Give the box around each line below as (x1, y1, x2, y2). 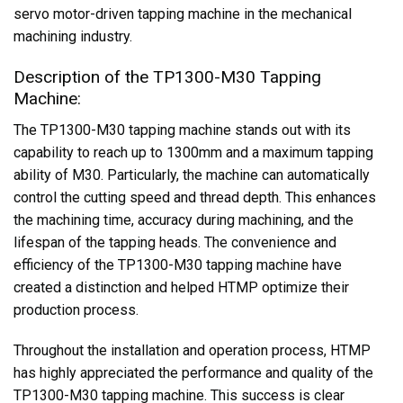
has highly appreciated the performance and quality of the (13, 364, 373, 382)
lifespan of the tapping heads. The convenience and (13, 233, 336, 251)
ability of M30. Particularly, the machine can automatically (13, 166, 370, 184)
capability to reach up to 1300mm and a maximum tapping (13, 143, 373, 161)
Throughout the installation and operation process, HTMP (13, 342, 371, 360)
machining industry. (13, 28, 132, 46)
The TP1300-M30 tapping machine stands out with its (13, 121, 351, 139)
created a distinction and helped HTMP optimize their (13, 278, 349, 296)
